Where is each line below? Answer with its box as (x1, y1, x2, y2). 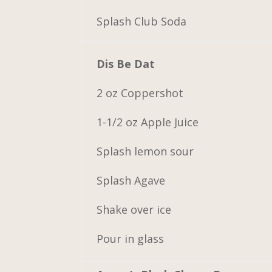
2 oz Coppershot (97, 85, 184, 100)
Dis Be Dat (97, 56, 155, 71)
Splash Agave (97, 172, 166, 188)
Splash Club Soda (97, 13, 187, 29)
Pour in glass (97, 231, 165, 246)
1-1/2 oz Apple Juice (97, 114, 199, 129)
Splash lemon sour (97, 143, 194, 158)
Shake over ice (97, 202, 172, 217)
